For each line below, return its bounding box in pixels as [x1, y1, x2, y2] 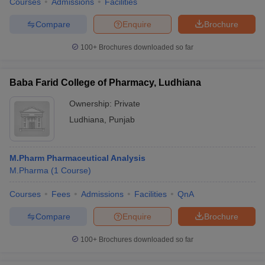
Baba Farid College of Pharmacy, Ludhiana [9, 77, 201, 88]
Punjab [109, 115, 135, 124]
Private [114, 99, 140, 108]
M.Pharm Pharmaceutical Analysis [9, 153, 146, 163]
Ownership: [69, 99, 114, 108]
